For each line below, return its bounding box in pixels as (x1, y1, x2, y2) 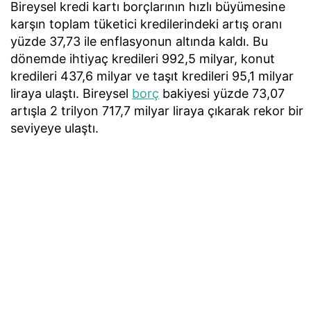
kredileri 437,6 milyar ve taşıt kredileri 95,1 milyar (10, 68, 294, 83)
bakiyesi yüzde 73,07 (159, 85, 285, 101)
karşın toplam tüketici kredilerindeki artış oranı (10, 16, 282, 31)
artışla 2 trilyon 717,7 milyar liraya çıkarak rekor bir (10, 103, 303, 118)
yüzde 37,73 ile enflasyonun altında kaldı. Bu (10, 33, 268, 49)
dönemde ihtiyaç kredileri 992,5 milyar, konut (10, 51, 275, 66)
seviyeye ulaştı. (10, 120, 99, 135)
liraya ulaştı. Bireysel (10, 85, 132, 101)
